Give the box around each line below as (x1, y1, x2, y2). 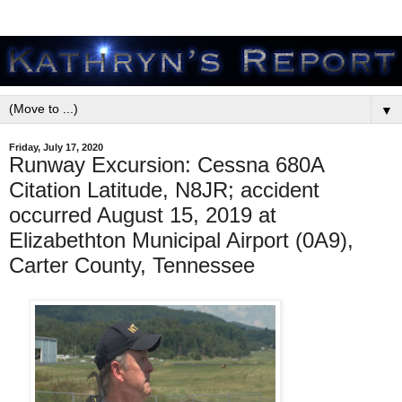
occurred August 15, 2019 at (9, 203, 276, 227)
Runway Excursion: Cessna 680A (9, 153, 324, 177)
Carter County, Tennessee (9, 253, 255, 277)
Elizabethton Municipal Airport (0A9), (9, 228, 354, 252)
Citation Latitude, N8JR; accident (9, 178, 319, 202)
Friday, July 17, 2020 (9, 142, 103, 153)
